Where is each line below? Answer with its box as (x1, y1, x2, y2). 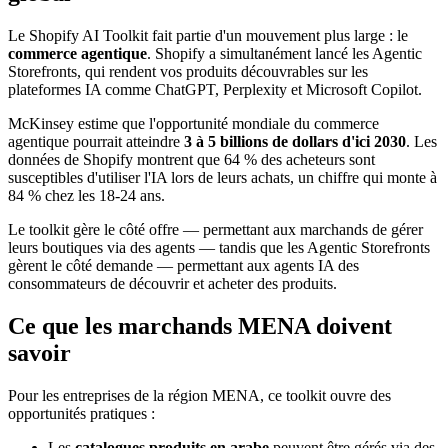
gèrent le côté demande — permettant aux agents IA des (8, 256, 359, 274)
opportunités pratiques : (8, 404, 155, 422)
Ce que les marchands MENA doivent (8, 312, 392, 339)
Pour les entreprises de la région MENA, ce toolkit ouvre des (8, 386, 391, 404)
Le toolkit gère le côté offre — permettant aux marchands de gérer (8, 220, 423, 238)
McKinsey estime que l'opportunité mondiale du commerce (8, 114, 379, 132)
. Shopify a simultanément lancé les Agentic (147, 44, 422, 62)
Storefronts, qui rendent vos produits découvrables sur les (8, 62, 368, 80)
